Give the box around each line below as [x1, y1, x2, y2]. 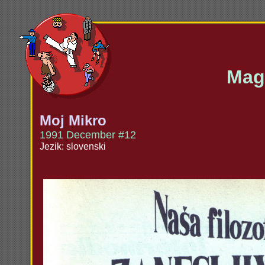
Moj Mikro [40, 112, 106, 128]
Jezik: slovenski [40, 141, 106, 151]
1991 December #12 [40, 129, 136, 141]
